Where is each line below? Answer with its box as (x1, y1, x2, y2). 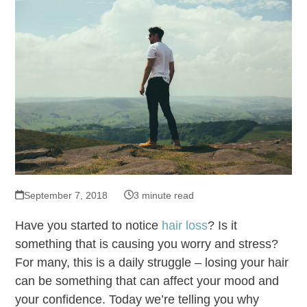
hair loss (162, 218, 208, 232)
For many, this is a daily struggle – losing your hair (15, 255, 289, 269)
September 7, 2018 (23, 189, 108, 201)
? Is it (208, 218, 238, 232)
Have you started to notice (15, 218, 162, 232)
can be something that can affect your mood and (15, 273, 280, 288)
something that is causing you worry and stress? (15, 236, 279, 251)
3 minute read (133, 189, 194, 201)
